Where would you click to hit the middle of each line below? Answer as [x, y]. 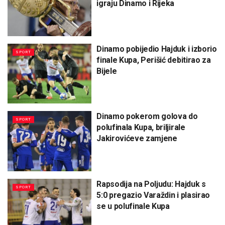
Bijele [107, 71]
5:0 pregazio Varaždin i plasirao [153, 195]
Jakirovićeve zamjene [137, 139]
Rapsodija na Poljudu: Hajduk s [151, 184]
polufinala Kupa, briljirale [141, 128]
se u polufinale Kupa [133, 206]
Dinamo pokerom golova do [147, 117]
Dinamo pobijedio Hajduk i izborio [157, 49]
